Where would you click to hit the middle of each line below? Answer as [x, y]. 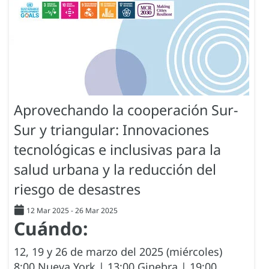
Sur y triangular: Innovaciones [111, 130]
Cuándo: [51, 229]
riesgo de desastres [77, 189]
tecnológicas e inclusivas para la [117, 150]
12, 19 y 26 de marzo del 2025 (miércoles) [118, 252]
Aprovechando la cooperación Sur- [126, 110]
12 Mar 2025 [48, 211]
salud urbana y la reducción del [115, 170]
